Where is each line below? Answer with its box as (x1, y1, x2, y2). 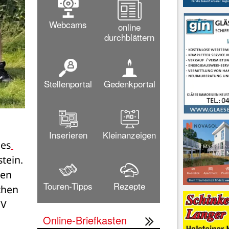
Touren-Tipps (43, 179, 93, 192)
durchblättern (104, 30, 154, 43)
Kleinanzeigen (103, 128, 156, 141)
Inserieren (49, 128, 87, 141)
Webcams (49, 17, 87, 31)
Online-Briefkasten (43, 212, 127, 227)
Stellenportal (44, 77, 92, 90)
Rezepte (113, 179, 145, 192)
